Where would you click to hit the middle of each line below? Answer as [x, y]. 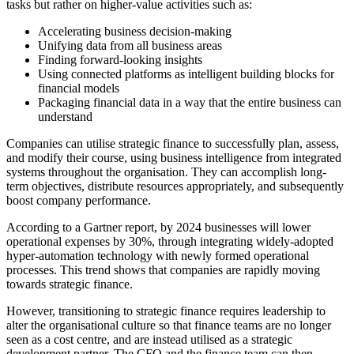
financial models [79, 88]
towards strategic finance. [70, 284]
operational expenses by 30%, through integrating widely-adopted [170, 241]
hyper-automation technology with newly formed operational [158, 255]
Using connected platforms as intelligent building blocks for [186, 73]
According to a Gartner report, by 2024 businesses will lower [158, 227]
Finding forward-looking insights [120, 59]
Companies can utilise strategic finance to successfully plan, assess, [173, 143]
